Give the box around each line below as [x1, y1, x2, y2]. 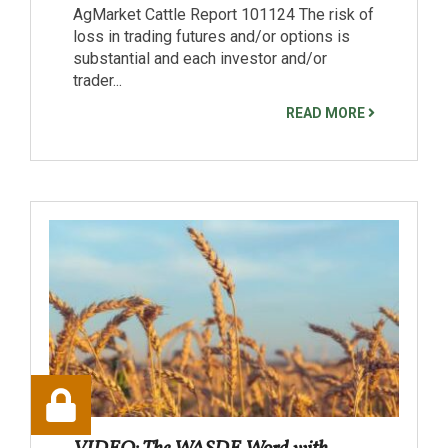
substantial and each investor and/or [73, 48, 327, 68]
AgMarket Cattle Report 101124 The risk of [73, 4, 374, 24]
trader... [73, 70, 122, 90]
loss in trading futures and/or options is [73, 26, 350, 46]
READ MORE [286, 104, 368, 121]
